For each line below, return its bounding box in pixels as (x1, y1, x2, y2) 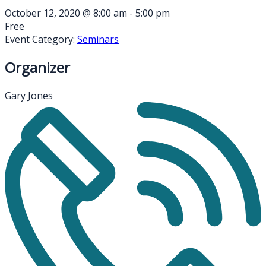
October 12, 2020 (5, 6, 83, 20)
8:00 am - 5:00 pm (93, 6, 170, 20)
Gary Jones (5, 88, 53, 102)
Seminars (77, 32, 119, 46)
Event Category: (5, 32, 75, 46)
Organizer (5, 57, 70, 77)
